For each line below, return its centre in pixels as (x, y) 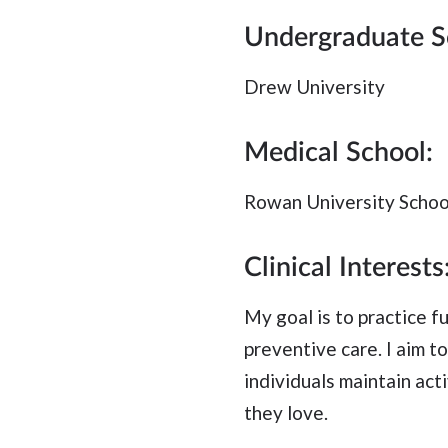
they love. (286, 413)
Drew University (314, 87)
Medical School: (338, 153)
